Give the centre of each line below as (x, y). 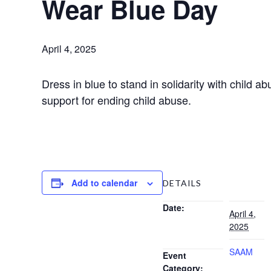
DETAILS (182, 183)
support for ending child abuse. (117, 100)
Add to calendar (105, 183)
